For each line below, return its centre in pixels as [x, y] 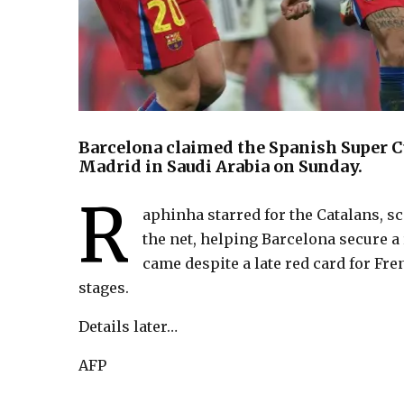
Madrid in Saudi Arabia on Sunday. [220, 167]
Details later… [128, 327]
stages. [104, 288]
